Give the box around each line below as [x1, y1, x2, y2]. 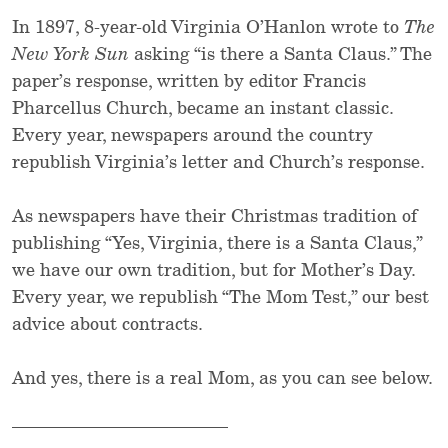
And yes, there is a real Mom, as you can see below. [12, 370, 433, 389]
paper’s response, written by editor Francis [12, 73, 366, 92]
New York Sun [12, 46, 129, 65]
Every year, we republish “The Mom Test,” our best [12, 289, 429, 308]
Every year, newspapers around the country [12, 127, 373, 146]
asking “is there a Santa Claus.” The [129, 46, 432, 65]
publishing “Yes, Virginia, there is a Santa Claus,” [12, 235, 422, 254]
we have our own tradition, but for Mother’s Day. [12, 262, 415, 281]
